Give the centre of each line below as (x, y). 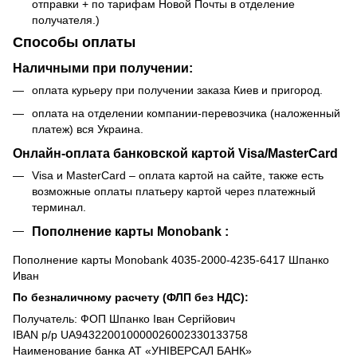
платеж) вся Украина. (88, 129)
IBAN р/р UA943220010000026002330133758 (130, 335)
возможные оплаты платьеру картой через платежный (174, 192)
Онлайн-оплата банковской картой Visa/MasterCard (175, 153)
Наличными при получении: (103, 68)
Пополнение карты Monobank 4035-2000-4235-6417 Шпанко (171, 260)
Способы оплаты (74, 43)
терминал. (59, 208)
